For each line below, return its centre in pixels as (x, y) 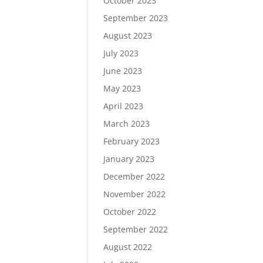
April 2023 (123, 106)
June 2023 (122, 71)
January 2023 (129, 159)
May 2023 (122, 88)
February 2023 (131, 141)
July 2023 (121, 53)
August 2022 (127, 247)
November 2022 (134, 194)
